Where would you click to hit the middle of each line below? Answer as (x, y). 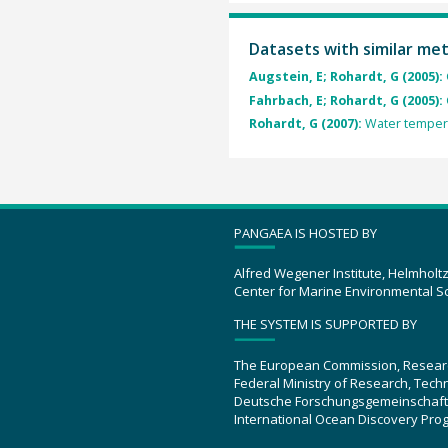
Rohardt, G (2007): (306, 123)
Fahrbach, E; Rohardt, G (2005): (347, 100)
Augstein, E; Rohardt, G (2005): (347, 77)
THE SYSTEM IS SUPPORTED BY (325, 324)
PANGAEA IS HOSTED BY (305, 232)
